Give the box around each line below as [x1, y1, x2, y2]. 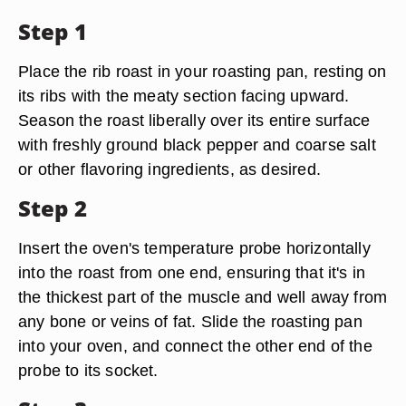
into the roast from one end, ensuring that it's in [18, 263, 366, 282]
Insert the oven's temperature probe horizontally [18, 238, 371, 257]
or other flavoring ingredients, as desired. [18, 159, 321, 179]
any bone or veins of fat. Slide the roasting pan [18, 312, 362, 331]
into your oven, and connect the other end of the [18, 336, 372, 355]
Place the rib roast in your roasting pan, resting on [18, 62, 387, 81]
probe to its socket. [18, 361, 159, 380]
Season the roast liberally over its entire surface [18, 111, 371, 130]
